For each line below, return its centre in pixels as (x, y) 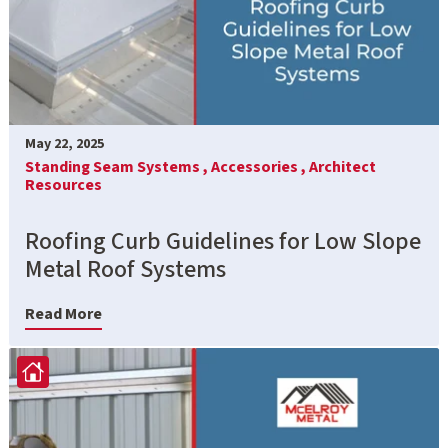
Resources (63, 185)
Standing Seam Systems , (118, 167)
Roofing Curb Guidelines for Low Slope (223, 242)
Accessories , (260, 167)
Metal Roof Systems (125, 270)
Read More (63, 314)
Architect (342, 167)
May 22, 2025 (64, 144)
